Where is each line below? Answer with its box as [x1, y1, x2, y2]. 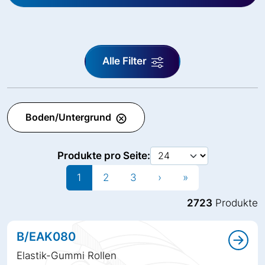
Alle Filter [102, 55, 149, 67]
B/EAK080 [17, 230, 76, 244]
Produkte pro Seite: [57, 150, 150, 162]
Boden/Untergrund [25, 111, 114, 124]
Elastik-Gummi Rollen [17, 250, 117, 262]
